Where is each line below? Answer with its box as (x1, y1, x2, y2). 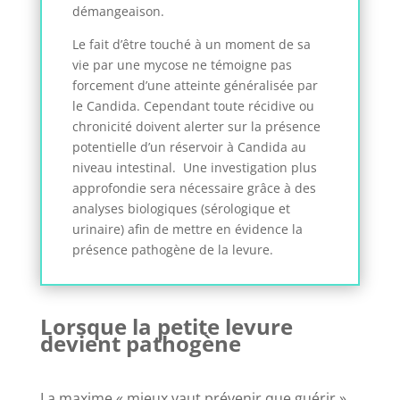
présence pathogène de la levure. (71, 241, 273, 259)
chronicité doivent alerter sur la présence (71, 118, 321, 136)
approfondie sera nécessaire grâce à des (71, 179, 316, 197)
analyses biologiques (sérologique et (71, 200, 290, 218)
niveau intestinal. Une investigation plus (71, 159, 317, 177)
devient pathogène (39, 329, 241, 359)
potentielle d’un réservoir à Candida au (71, 138, 306, 156)
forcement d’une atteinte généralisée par (71, 77, 318, 95)
